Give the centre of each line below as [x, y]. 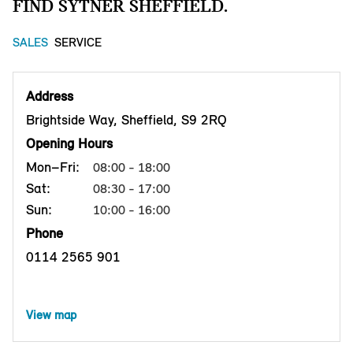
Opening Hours [69, 144]
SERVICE [78, 43]
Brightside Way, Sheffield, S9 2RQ [126, 120]
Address [50, 97]
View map [51, 315]
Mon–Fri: [53, 167]
